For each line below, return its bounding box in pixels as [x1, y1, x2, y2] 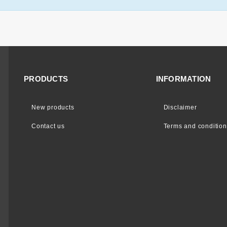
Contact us [31, 123, 65, 130]
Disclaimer [163, 104, 197, 111]
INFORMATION [156, 74, 211, 83]
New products [31, 104, 74, 111]
